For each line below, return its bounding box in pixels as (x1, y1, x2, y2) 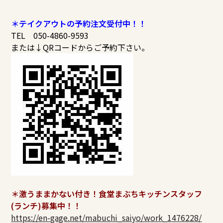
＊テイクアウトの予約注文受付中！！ (11, 17, 147, 29)
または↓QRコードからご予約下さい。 (11, 41, 150, 53)
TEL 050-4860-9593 (11, 29, 89, 41)
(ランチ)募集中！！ (11, 199, 82, 212)
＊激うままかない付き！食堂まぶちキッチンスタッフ (11, 187, 203, 200)
